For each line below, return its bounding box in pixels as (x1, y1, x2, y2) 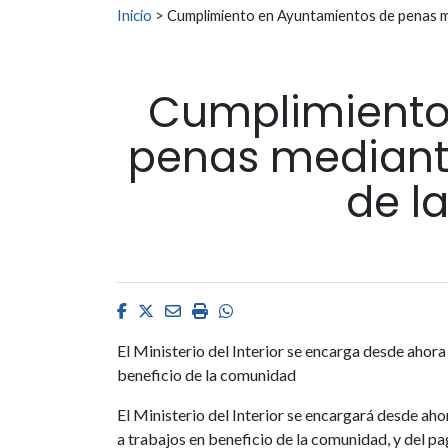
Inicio (117, 6, 152, 24)
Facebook (126, 300, 196, 319)
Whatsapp (232, 300, 303, 319)
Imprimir (207, 300, 267, 319)
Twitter (153, 300, 205, 319)
